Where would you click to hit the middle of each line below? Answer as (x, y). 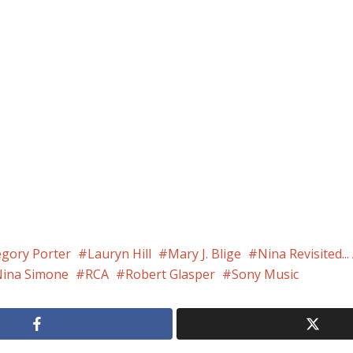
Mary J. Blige (204, 253)
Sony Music (265, 274)
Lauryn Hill (119, 253)
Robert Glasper (170, 274)
